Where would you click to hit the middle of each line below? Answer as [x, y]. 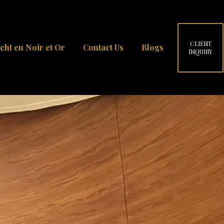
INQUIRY [201, 51]
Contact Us [103, 47]
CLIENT [200, 43]
